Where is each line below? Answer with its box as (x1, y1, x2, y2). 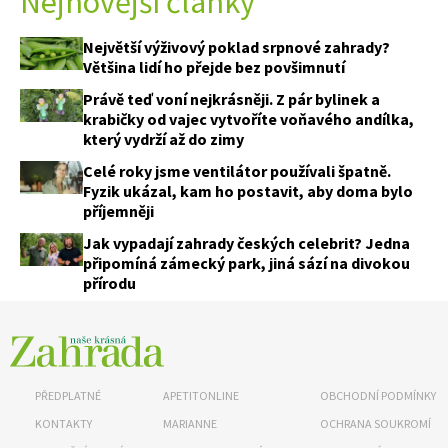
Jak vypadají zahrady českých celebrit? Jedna (83, 232, 410, 253)
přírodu (83, 272, 136, 293)
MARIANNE (162, 415, 217, 431)
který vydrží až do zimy (83, 128, 244, 149)
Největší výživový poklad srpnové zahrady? (83, 36, 390, 57)
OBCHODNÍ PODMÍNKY (320, 387, 437, 403)
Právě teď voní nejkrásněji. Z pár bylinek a (83, 88, 380, 109)
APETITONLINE (162, 387, 239, 403)
